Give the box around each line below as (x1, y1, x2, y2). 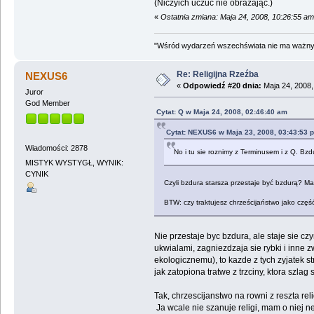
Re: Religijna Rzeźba (176, 69, 259, 80)
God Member (25, 99, 70, 108)
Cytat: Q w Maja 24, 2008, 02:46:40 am (156, 108, 287, 116)
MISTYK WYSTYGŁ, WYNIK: (25, 158, 123, 168)
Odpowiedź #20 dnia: (182, 81, 261, 90)
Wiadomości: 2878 (25, 143, 88, 152)
